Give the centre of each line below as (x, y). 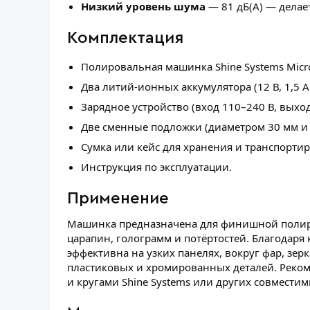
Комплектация (125, 38)
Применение (118, 199)
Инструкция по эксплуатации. (156, 167)
